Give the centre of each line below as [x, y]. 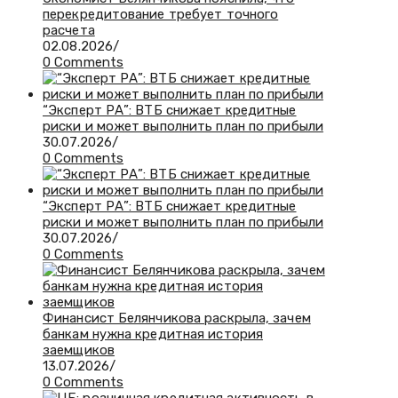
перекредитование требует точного [161, 15]
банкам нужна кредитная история [153, 334]
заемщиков [79, 350]
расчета [69, 31]
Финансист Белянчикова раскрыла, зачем [177, 318]
